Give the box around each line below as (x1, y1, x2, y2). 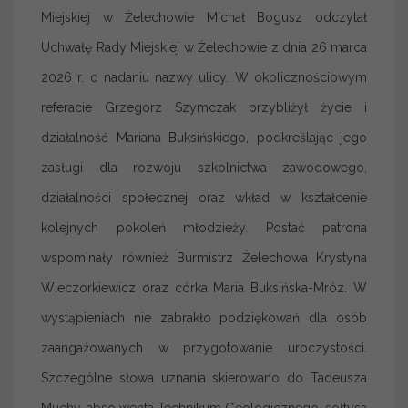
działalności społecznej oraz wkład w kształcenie (41, 189, 367, 205)
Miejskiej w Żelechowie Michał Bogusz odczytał (41, 9, 367, 25)
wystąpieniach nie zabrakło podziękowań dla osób (41, 310, 367, 325)
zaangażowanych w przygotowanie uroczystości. (41, 340, 367, 355)
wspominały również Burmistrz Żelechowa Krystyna (41, 250, 367, 265)
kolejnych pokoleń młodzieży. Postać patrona (41, 219, 367, 235)
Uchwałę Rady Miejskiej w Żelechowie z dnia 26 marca (41, 39, 367, 55)
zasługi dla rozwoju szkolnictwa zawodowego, (41, 159, 367, 175)
